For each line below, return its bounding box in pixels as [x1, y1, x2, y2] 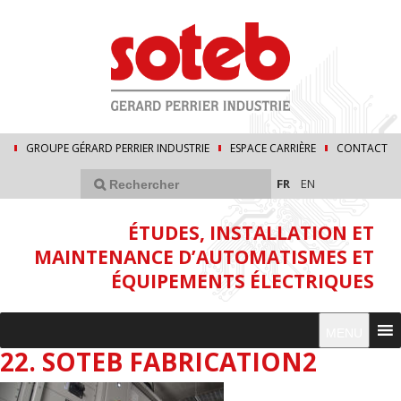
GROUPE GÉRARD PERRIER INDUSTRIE [25, 141, 209, 157]
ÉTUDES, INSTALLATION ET [128, 220, 374, 246]
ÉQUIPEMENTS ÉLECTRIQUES [111, 269, 374, 294]
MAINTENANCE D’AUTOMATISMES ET [34, 244, 374, 270]
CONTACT [336, 141, 388, 157]
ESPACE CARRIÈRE [229, 141, 316, 157]
